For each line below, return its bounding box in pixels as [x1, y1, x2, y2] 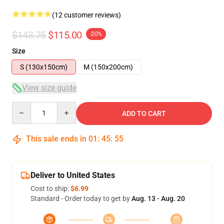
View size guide [22, 83, 76, 92]
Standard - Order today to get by [30, 194, 131, 202]
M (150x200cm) [83, 63, 133, 71]
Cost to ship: [30, 184, 70, 192]
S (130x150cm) [20, 63, 67, 71]
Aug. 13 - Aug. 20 [131, 194, 185, 202]
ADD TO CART [122, 109, 166, 117]
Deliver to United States [30, 170, 115, 180]
